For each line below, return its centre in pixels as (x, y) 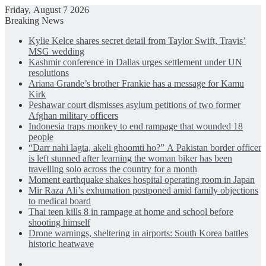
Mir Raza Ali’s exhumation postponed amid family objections (143, 190)
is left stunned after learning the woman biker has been (130, 158)
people (41, 137)
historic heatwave (61, 244)
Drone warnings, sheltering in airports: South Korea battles (138, 233)
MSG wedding (56, 51)
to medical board (60, 201)
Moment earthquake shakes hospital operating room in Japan (142, 180)
